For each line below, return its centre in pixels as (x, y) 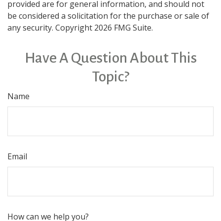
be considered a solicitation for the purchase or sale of (108, 16)
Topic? (110, 76)
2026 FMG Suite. (124, 28)
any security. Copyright (51, 28)
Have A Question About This (110, 58)
